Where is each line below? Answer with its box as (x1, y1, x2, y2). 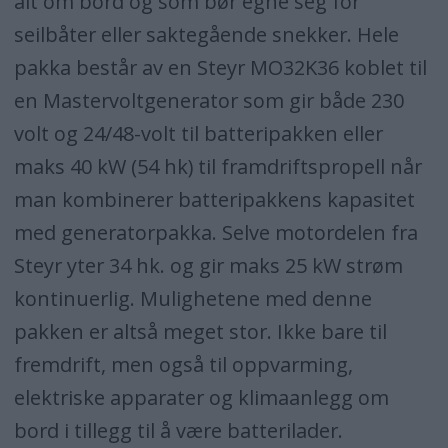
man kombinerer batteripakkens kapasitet (13, 185, 415, 213)
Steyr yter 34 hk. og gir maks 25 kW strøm (13, 251, 403, 279)
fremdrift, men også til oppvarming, (13, 350, 353, 378)
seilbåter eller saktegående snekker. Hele (13, 20, 399, 48)
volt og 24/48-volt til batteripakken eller (13, 119, 383, 147)
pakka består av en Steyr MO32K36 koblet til (13, 53, 427, 81)
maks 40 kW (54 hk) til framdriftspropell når (13, 152, 422, 180)
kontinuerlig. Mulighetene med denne (13, 284, 372, 312)
